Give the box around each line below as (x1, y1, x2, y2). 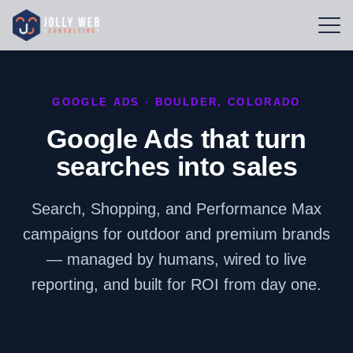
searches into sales (55, 151, 298, 181)
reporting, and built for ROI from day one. (32, 276, 321, 293)
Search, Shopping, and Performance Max (32, 200, 321, 217)
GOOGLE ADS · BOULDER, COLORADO (52, 96, 301, 108)
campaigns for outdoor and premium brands (23, 225, 330, 243)
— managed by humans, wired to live (46, 251, 307, 268)
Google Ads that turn (46, 124, 307, 154)
